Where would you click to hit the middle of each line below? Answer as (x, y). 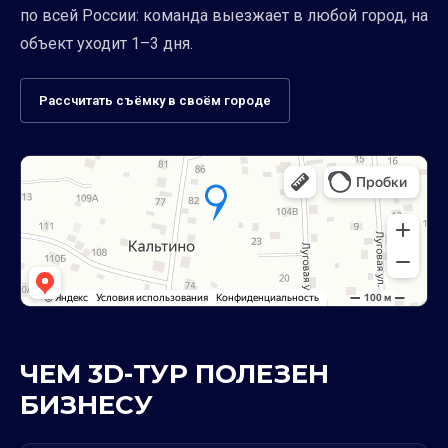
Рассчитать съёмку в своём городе (155, 100)
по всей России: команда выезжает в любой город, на (224, 15)
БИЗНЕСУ (86, 404)
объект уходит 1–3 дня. (106, 43)
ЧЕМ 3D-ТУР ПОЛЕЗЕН (174, 373)
